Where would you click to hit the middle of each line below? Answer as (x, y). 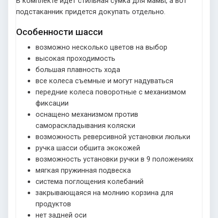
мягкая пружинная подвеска (83, 170)
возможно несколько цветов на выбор (101, 47)
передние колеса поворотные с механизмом (111, 92)
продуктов (53, 204)
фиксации (52, 103)
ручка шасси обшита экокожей (88, 148)
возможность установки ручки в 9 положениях (114, 159)
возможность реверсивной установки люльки (113, 136)
